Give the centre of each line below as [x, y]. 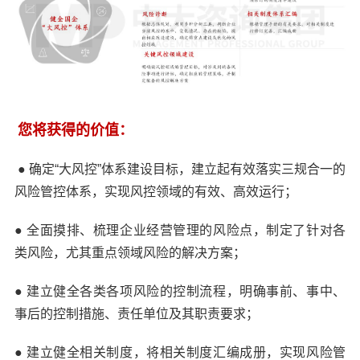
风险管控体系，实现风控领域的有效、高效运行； [155, 191]
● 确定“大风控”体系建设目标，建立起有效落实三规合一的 [180, 169]
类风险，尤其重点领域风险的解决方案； [130, 252]
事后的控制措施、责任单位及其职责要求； [136, 313]
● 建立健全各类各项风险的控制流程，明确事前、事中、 [180, 291]
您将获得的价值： [75, 130]
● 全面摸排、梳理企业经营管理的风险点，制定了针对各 [180, 230]
